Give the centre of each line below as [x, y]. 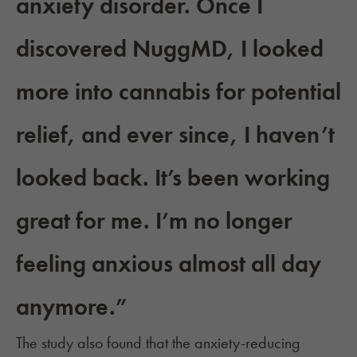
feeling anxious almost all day [169, 264]
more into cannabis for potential [178, 92]
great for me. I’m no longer [154, 221]
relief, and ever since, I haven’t [175, 135]
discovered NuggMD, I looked [170, 49]
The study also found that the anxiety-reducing [158, 343]
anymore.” [72, 307]
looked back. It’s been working [173, 178]
